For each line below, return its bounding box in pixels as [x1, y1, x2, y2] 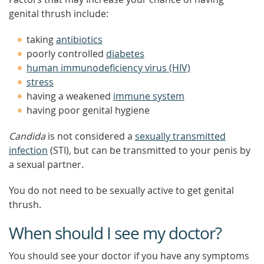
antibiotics [56, 33, 103, 46]
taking [27, 33, 56, 46]
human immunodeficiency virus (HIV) [27, 61, 190, 74]
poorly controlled [27, 47, 106, 60]
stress [27, 75, 54, 88]
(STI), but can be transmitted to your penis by [48, 144, 250, 157]
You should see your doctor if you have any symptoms [9, 249, 249, 262]
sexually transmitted [135, 130, 226, 143]
